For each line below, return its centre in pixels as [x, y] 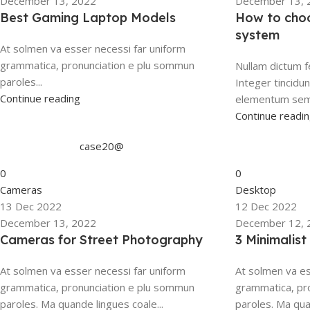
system [258, 35]
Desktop [256, 190]
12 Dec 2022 [266, 207]
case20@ [102, 146]
